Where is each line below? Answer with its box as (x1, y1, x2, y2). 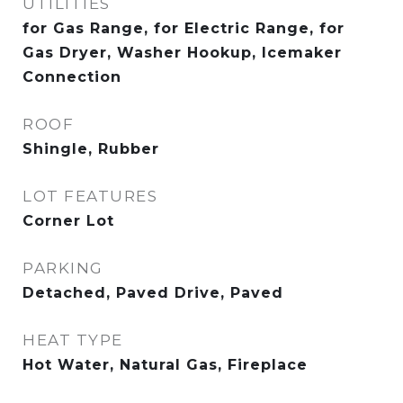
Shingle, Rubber (22, 140, 159, 157)
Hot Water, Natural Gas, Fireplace (22, 356, 308, 373)
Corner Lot (22, 212, 114, 229)
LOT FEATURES (22, 187, 157, 205)
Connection (22, 68, 121, 85)
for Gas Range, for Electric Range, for (22, 20, 345, 37)
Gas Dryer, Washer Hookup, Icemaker (22, 44, 342, 61)
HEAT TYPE (22, 331, 123, 349)
